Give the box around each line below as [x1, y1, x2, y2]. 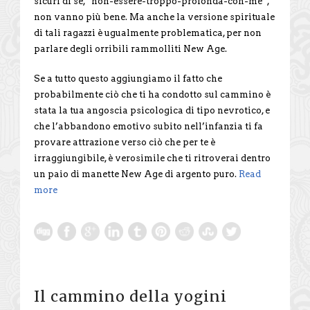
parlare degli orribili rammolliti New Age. [34, 43, 227, 54]
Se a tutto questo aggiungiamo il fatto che [34, 73, 222, 84]
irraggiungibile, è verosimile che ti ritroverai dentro [34, 152, 271, 163]
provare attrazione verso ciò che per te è [34, 136, 215, 147]
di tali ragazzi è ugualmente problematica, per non [34, 27, 262, 38]
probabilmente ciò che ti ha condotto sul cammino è [34, 89, 271, 100]
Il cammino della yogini [34, 286, 227, 306]
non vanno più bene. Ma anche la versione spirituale [34, 11, 275, 22]
